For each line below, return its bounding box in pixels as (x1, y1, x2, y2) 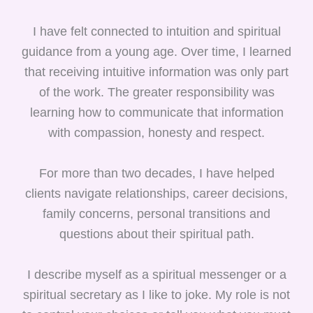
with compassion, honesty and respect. (48, 125, 265, 140)
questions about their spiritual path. (59, 226, 254, 241)
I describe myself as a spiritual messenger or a (27, 267, 286, 282)
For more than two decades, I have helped (38, 166, 275, 180)
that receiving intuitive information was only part (24, 64, 289, 79)
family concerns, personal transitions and (43, 206, 270, 221)
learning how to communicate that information (29, 105, 284, 119)
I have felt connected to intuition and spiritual (32, 24, 281, 38)
